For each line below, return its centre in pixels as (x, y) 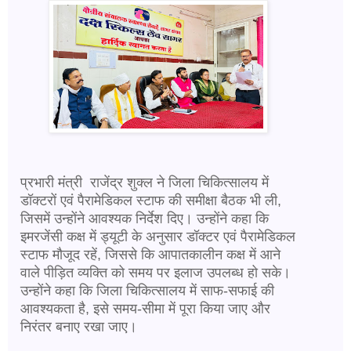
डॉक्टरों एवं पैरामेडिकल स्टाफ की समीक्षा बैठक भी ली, (151, 200)
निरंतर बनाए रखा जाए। (79, 326)
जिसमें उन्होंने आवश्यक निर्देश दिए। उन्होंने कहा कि (145, 218)
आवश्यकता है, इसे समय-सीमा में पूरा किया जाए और (145, 308)
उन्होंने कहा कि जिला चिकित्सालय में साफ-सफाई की (147, 290)
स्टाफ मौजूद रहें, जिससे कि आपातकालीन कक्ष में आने (150, 254)
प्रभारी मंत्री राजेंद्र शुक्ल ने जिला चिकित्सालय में (145, 182)
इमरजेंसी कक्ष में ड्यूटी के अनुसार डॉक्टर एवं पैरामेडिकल (158, 236)
